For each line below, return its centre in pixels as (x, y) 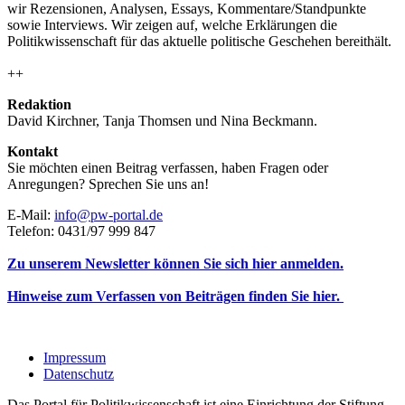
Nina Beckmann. (269, 120)
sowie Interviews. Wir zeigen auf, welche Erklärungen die (172, 24)
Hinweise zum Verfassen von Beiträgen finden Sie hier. (175, 296)
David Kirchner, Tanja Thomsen (99, 120)
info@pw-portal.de (108, 214)
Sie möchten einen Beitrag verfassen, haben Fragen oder (168, 167)
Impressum (75, 357)
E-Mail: (31, 214)
